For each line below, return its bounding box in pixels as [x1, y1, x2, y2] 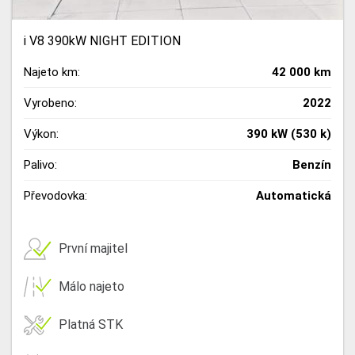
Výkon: [24, 126, 59, 141]
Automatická [256, 188, 331, 203]
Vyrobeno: [24, 95, 77, 110]
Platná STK [59, 317, 123, 333]
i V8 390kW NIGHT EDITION [24, 32, 181, 48]
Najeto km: [24, 64, 80, 79]
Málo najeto [59, 279, 124, 295]
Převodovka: [24, 188, 87, 203]
